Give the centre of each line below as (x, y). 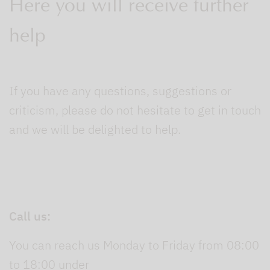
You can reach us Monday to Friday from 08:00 (134, 245)
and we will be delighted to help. (95, 130)
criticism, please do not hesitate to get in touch (135, 110)
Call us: (30, 216)
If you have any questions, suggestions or (120, 91)
